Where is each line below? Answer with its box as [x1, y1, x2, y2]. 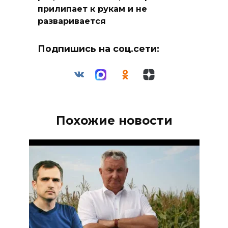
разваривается [38, 16, 106, 26]
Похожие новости [55, 113, 173, 128]
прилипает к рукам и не [38, 4, 147, 14]
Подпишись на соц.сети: [38, 43, 159, 54]
